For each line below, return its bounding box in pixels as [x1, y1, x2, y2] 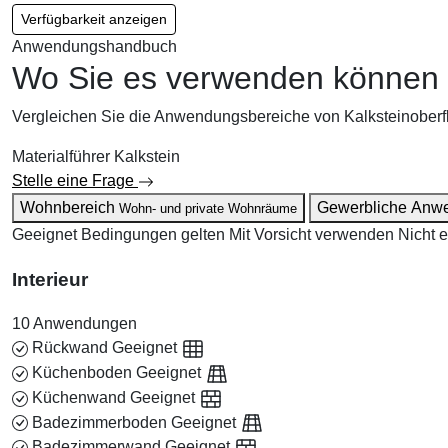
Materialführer [12, 147, 110, 165]
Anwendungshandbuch [12, 37, 177, 55]
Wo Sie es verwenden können [12, 59, 439, 96]
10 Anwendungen [12, 315, 137, 333]
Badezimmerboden [32, 413, 167, 431]
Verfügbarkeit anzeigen [21, 10, 167, 27]
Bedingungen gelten [81, 225, 225, 243]
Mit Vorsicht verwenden [229, 225, 394, 243]
